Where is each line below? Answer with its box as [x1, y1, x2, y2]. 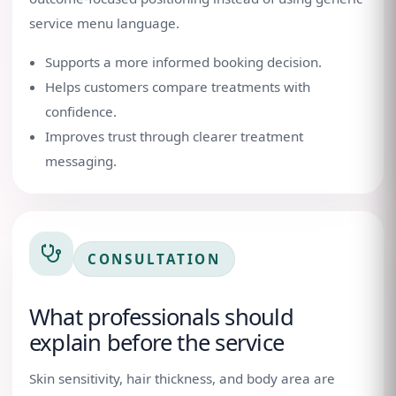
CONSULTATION [88, 250, 221, 268]
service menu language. [29, 14, 179, 32]
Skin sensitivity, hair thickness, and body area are [29, 369, 335, 387]
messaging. [45, 152, 117, 170]
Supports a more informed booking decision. [45, 53, 322, 71]
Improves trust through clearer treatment [45, 127, 303, 145]
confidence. [45, 103, 117, 120]
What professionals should [29, 301, 293, 332]
